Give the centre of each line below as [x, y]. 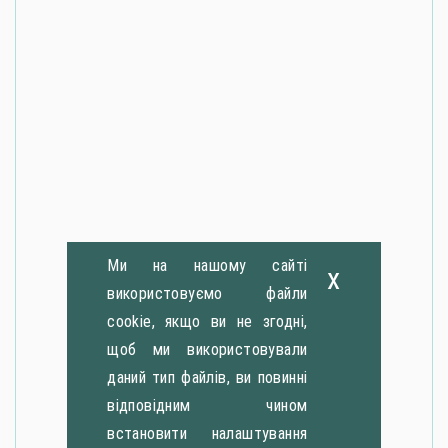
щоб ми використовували [207, 349]
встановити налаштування [207, 433]
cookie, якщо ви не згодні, [207, 321]
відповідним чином [207, 405]
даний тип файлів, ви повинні [207, 377]
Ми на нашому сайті [207, 265]
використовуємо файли [207, 293]
